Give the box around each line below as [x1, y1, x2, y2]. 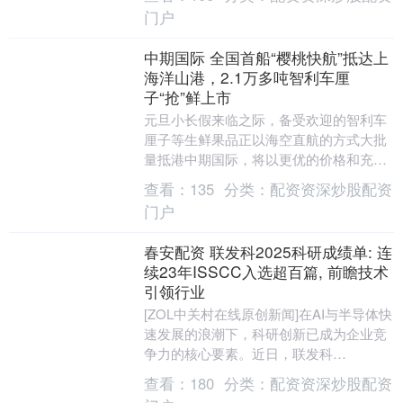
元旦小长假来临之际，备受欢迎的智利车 [143, 110, 387, 129]
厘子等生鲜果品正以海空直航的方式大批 [143, 130, 387, 148]
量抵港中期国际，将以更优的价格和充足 [143, 149, 387, 168]
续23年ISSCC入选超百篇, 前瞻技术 [143, 260, 389, 282]
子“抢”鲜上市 [143, 85, 231, 108]
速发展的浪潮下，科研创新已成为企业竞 [143, 324, 387, 343]
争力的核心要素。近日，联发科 [143, 344, 333, 363]
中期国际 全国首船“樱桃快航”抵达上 [143, 46, 389, 68]
